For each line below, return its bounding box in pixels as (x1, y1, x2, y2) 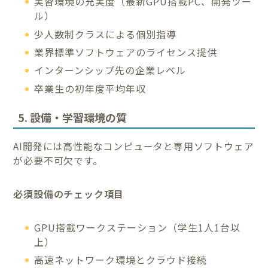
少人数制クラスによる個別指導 (34, 26, 177, 41)
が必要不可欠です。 (13, 153, 103, 167)
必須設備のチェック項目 (13, 186, 124, 201)
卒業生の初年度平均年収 (34, 81, 147, 96)
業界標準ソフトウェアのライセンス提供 (34, 45, 218, 60)
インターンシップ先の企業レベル (34, 63, 187, 78)
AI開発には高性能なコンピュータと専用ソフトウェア (13, 138, 254, 153)
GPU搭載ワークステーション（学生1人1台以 (34, 220, 241, 234)
